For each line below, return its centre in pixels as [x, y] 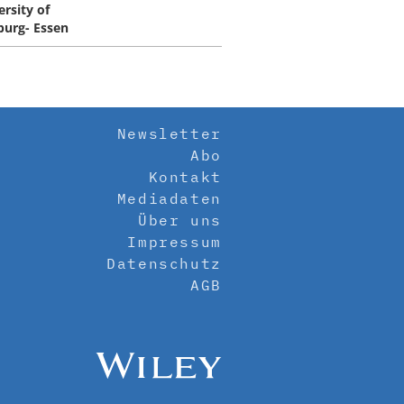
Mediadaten [169, 199]
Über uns [180, 220]
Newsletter [169, 134]
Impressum [174, 242]
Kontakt [185, 177]
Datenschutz [164, 264]
